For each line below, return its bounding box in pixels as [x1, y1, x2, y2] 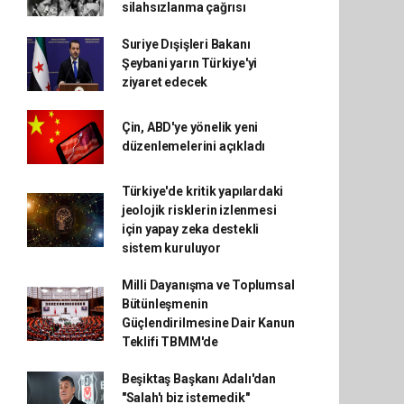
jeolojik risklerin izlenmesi [121, 203, 277, 217]
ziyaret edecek [121, 75, 208, 89]
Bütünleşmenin [121, 297, 208, 311]
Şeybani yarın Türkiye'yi [121, 56, 258, 70]
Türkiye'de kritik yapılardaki [121, 184, 284, 198]
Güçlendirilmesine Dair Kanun [121, 316, 295, 330]
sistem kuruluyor [121, 241, 221, 255]
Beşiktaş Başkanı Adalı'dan [121, 372, 276, 386]
